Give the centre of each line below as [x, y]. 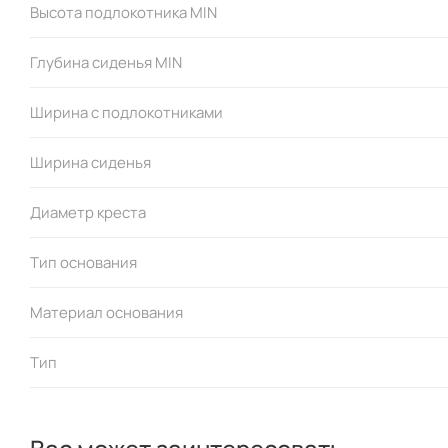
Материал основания [106, 312]
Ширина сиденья [90, 162]
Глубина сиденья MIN [106, 62]
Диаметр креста [88, 212]
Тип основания [83, 262]
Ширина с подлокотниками [126, 112]
